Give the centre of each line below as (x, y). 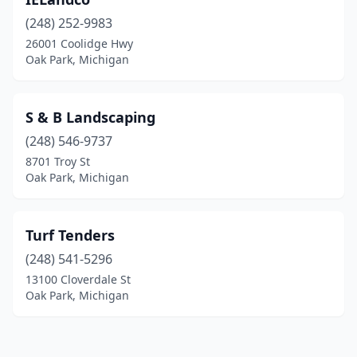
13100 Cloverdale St (78, 279)
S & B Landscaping (90, 117)
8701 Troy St (58, 161)
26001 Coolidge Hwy (79, 43)
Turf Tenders (70, 235)
